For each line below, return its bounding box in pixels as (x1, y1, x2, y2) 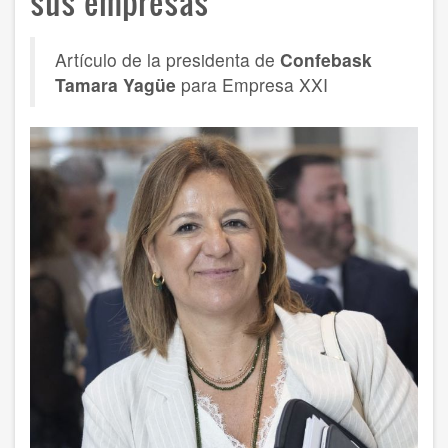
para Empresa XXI (181, 71, 328, 97)
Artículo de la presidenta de (55, 46, 280, 72)
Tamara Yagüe (55, 71, 181, 97)
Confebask (280, 46, 372, 72)
